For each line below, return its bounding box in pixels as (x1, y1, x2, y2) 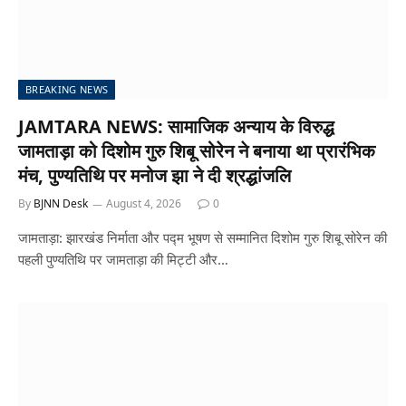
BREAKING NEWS (25, 82, 109, 96)
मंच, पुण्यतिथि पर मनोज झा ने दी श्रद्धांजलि (18, 162, 291, 188)
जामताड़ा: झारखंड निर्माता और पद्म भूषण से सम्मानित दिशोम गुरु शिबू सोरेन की (18, 227, 387, 246)
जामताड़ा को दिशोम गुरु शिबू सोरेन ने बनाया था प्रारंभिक (18, 138, 375, 163)
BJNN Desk (34, 195, 88, 211)
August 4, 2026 (106, 195, 181, 211)
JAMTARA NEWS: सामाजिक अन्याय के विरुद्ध (18, 113, 334, 139)
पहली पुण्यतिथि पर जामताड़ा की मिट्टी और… (18, 249, 228, 268)
